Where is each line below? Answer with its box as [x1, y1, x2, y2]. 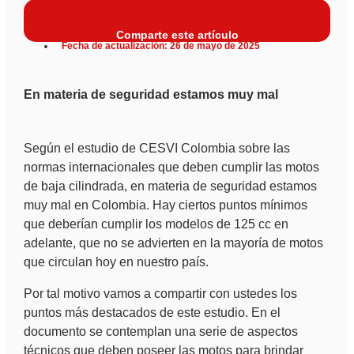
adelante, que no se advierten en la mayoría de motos [23, 235, 323, 250]
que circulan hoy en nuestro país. [23, 254, 209, 269]
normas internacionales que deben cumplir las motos [23, 160, 319, 174]
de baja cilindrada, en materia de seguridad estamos [23, 179, 317, 193]
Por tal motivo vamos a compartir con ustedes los [23, 286, 297, 300]
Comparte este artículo [115, 28, 239, 41]
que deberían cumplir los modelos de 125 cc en [23, 217, 288, 231]
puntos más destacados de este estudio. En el [23, 305, 281, 319]
